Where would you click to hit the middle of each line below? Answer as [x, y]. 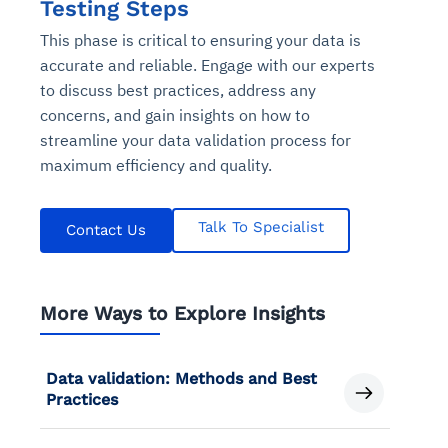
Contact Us [106, 229]
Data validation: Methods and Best [181, 378]
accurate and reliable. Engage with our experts [207, 64]
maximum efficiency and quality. [156, 164]
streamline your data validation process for [195, 139]
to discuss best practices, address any [178, 89]
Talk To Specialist [261, 226]
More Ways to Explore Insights [182, 313]
